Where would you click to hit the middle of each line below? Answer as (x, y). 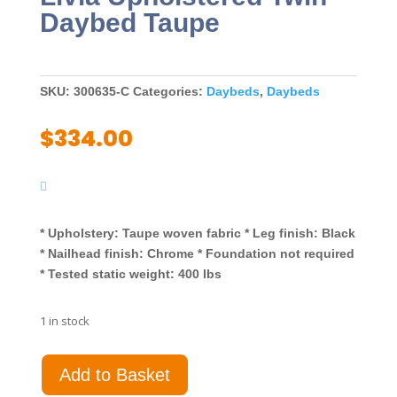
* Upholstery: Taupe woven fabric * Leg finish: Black (197, 234)
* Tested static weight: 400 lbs (130, 274)
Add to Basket (114, 375)
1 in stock (64, 321)
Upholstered (74, 383)
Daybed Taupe (129, 23)
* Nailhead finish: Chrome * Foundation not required (197, 254)
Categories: (167, 92)
